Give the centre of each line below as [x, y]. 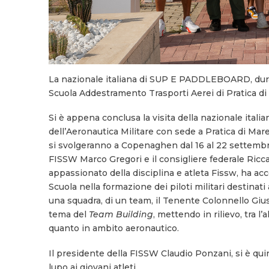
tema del [68, 215]
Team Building [121, 215]
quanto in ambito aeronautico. [113, 228]
